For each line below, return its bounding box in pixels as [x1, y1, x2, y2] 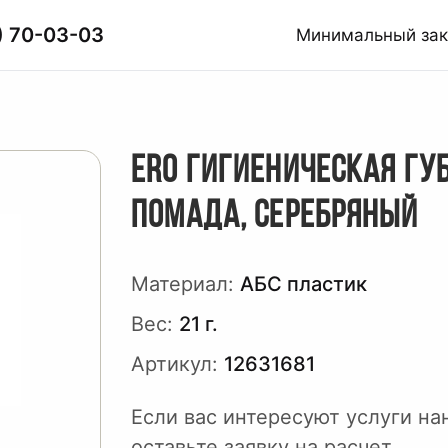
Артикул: [131, 352, 219, 376]
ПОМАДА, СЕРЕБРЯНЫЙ [131, 198, 418, 237]
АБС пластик [240, 272, 368, 296]
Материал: [131, 272, 235, 296]
